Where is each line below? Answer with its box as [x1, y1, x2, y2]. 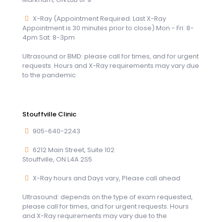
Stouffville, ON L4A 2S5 [22, 154, 92, 164]
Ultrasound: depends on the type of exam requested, [22, 192, 193, 202]
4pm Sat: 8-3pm [22, 32, 75, 42]
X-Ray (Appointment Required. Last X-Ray [31, 13, 166, 23]
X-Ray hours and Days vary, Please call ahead [31, 173, 181, 183]
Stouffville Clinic [22, 109, 76, 119]
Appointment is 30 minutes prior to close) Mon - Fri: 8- [22, 23, 194, 33]
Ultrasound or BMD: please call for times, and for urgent [22, 51, 199, 61]
